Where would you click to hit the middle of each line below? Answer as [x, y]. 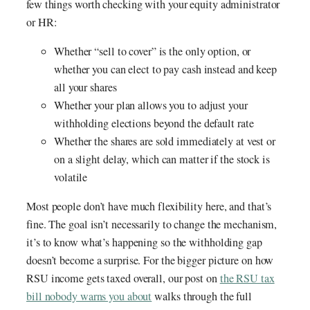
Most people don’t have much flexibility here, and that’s [149, 207]
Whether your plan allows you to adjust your [151, 106]
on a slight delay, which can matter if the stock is [162, 159]
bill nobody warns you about [89, 297]
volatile [71, 177]
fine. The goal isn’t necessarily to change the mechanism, [152, 225]
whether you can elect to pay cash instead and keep [165, 70]
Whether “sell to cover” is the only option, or [153, 52]
